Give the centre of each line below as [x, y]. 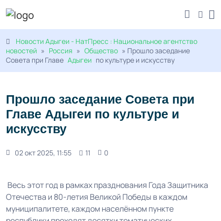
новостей [21, 51]
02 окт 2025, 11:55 [43, 153]
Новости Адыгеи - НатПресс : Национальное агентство [107, 41]
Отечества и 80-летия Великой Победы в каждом [97, 197]
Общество [101, 51]
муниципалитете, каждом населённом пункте [90, 209]
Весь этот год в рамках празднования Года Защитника [107, 185]
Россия [61, 51]
